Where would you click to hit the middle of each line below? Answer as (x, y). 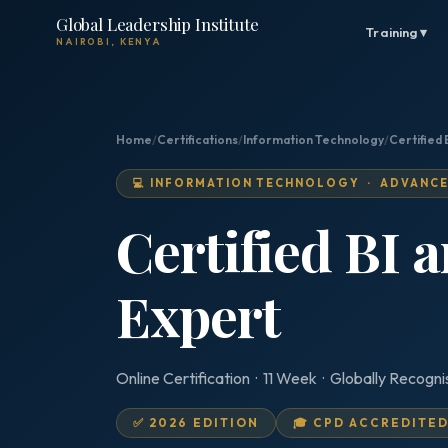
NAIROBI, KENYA (109, 41)
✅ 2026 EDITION (196, 422)
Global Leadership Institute (157, 24)
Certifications (197, 139)
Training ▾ (397, 32)
